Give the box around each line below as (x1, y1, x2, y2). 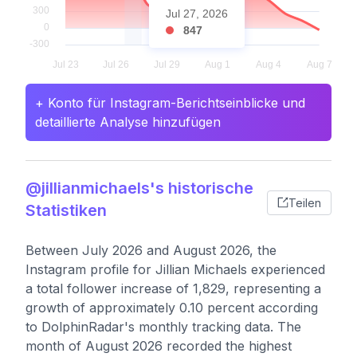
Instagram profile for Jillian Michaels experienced (25, 261, 325, 277)
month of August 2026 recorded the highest (25, 338, 292, 354)
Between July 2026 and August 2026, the (25, 242, 277, 258)
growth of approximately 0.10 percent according (25, 300, 318, 316)
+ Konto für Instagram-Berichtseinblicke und (35, 95, 305, 111)
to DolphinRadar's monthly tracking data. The (25, 319, 301, 335)
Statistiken (25, 201, 107, 220)
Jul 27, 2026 (166, 7, 228, 20)
